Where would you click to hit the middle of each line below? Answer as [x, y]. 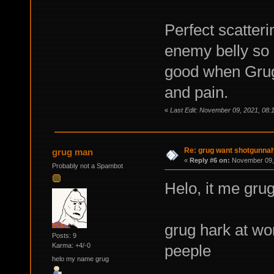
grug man [73, 152]
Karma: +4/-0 [71, 246]
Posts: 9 [64, 236]
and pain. [196, 93]
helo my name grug [80, 258]
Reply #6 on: [209, 160]
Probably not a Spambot [87, 165]
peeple [187, 250]
